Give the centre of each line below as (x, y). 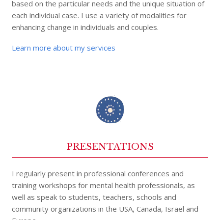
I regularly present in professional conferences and (98, 174)
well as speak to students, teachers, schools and (94, 197)
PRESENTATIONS (110, 147)
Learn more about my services (64, 48)
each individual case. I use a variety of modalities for (99, 15)
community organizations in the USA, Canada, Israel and (105, 209)
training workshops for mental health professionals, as (104, 185)
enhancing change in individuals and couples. (85, 27)
